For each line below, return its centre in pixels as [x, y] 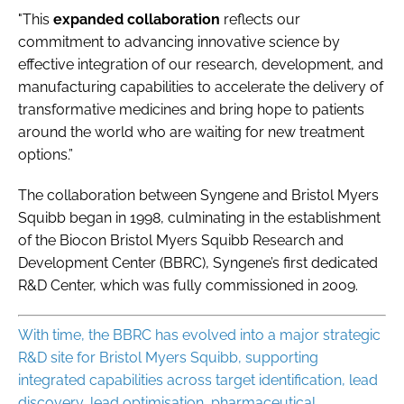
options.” [46, 154]
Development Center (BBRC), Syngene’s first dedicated [198, 262]
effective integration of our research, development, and [201, 64]
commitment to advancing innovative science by [179, 41]
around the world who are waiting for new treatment [191, 132]
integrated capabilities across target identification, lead [198, 380]
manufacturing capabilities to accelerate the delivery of [201, 87]
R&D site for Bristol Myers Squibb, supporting [168, 357]
